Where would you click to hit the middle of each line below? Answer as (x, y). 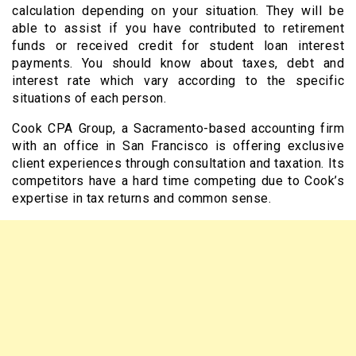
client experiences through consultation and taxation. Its (178, 163)
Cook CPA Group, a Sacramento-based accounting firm (178, 128)
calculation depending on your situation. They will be (178, 10)
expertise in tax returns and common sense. (141, 198)
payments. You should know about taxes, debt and (178, 63)
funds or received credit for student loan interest (178, 45)
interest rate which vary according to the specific (178, 80)
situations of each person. (89, 98)
